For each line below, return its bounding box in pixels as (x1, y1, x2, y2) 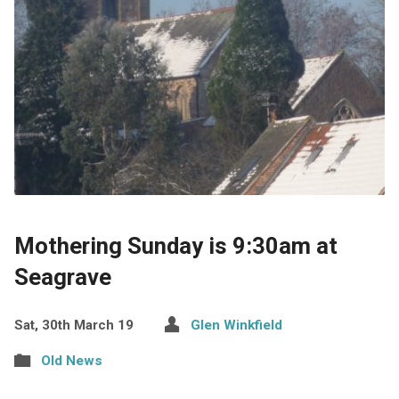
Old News (40, 352, 102, 369)
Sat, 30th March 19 (13, 316, 134, 333)
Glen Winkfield (190, 316, 282, 333)
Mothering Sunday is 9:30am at (13, 232, 338, 259)
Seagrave (13, 263, 111, 290)
